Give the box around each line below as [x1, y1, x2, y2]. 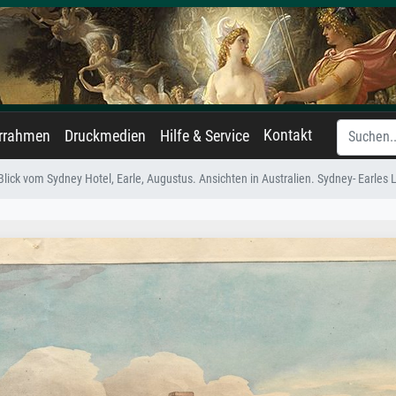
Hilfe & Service [160, 127, 249, 145]
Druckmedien [65, 127, 146, 145]
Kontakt [263, 126, 312, 144]
